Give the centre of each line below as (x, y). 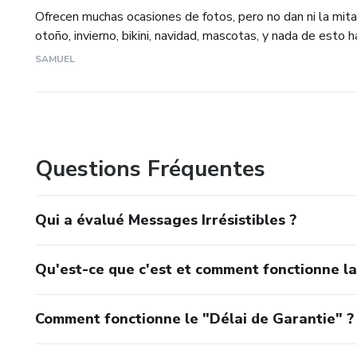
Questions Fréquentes (150, 169)
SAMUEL (55, 59)
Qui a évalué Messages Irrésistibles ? (166, 220)
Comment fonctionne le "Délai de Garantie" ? (194, 319)
